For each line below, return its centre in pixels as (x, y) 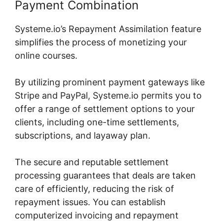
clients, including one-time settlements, (97, 122)
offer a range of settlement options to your (105, 109)
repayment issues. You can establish (90, 202)
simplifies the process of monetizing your (101, 42)
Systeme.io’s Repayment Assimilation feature (108, 29)
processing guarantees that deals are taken (105, 175)
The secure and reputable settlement (92, 162)
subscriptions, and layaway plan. (83, 135)
